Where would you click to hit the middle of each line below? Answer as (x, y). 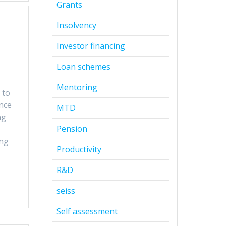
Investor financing (91, 46)
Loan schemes (83, 66)
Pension (72, 128)
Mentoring (77, 87)
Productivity (79, 149)
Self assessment (87, 211)
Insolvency (76, 25)
